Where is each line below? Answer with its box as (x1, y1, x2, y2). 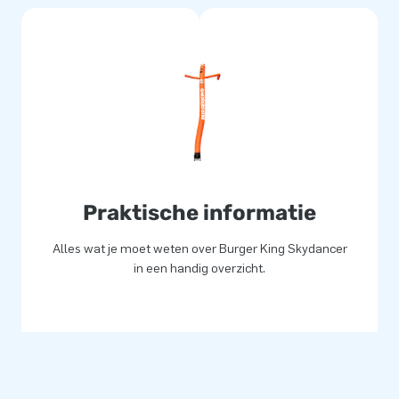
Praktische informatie (83, 200, 316, 226)
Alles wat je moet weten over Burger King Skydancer (52, 241, 347, 257)
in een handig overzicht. (134, 261, 265, 277)
